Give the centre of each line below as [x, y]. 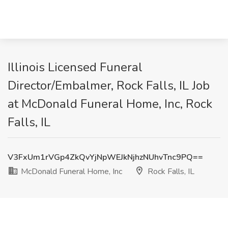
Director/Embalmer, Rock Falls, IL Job [109, 85]
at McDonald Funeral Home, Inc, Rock [110, 104]
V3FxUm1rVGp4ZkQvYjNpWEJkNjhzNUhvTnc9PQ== [105, 157]
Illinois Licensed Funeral [75, 67]
